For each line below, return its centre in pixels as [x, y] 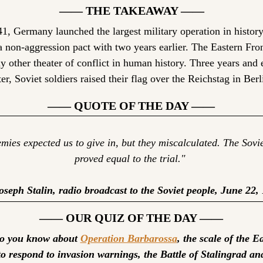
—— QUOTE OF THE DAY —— [131, 106]
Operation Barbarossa [129, 239]
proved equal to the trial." [131, 159]
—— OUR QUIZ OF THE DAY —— [131, 218]
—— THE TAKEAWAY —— [131, 11]
